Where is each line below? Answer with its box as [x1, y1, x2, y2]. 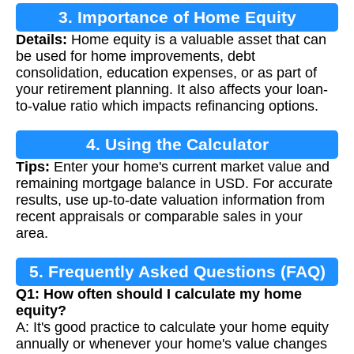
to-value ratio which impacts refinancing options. [16, 98, 318, 115]
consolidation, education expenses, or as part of [16, 65, 317, 81]
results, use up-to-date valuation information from [16, 192, 325, 209]
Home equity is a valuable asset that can [67, 32, 326, 48]
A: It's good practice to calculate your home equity [16, 319, 329, 336]
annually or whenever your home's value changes [16, 336, 327, 352]
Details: [16, 32, 67, 48]
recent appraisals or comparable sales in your [16, 209, 303, 225]
